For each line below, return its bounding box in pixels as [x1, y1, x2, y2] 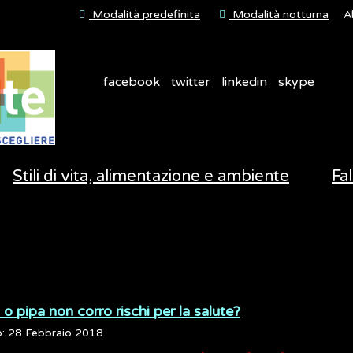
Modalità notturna [229, 8, 329, 21]
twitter [171, 74, 210, 90]
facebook [103, 74, 160, 90]
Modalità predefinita [89, 8, 200, 21]
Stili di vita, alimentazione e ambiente [13, 167, 289, 186]
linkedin [221, 74, 267, 90]
